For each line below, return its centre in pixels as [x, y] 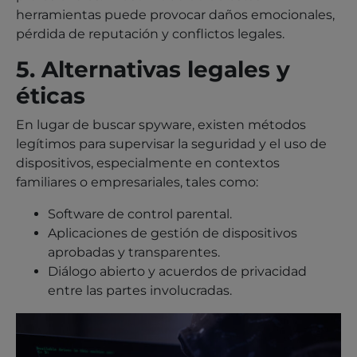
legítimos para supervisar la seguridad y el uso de [171, 143]
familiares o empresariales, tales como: [137, 182]
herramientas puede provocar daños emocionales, [175, 14]
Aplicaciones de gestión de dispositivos [173, 233]
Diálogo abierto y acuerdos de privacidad [177, 271]
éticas [51, 95]
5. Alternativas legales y [153, 69]
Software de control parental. [140, 214]
